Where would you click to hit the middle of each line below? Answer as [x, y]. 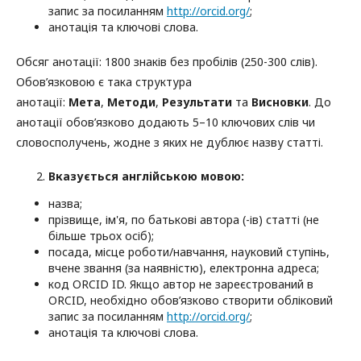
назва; [65, 204]
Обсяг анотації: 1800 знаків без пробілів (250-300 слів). [167, 62]
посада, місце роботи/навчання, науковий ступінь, [189, 252]
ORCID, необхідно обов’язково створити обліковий [191, 301]
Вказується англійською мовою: [146, 176]
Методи [131, 102]
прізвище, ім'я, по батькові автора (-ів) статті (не [184, 220]
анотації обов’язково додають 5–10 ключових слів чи [166, 122]
